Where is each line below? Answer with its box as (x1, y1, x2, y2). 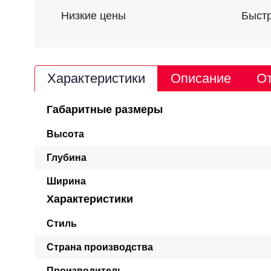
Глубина (47, 152, 87, 163)
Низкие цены (61, 10, 126, 22)
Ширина (47, 176, 86, 186)
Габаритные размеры (47, 103, 163, 116)
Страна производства (47, 242, 153, 252)
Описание (171, 71, 231, 86)
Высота (47, 129, 84, 139)
